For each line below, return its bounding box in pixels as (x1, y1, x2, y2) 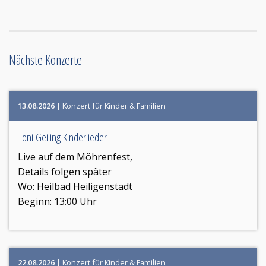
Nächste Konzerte (9, 50, 82, 68)
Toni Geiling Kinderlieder (18, 129, 107, 145)
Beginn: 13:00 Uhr (18, 194, 97, 208)
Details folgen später (18, 164, 112, 178)
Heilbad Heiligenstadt (37, 179, 132, 193)
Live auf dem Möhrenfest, (18, 150, 132, 163)
